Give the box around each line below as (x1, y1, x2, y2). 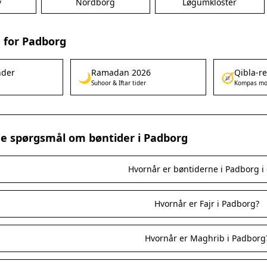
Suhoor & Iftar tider (91, 79, 146, 87)
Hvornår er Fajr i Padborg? (154, 198, 260, 209)
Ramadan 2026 (91, 67, 151, 78)
